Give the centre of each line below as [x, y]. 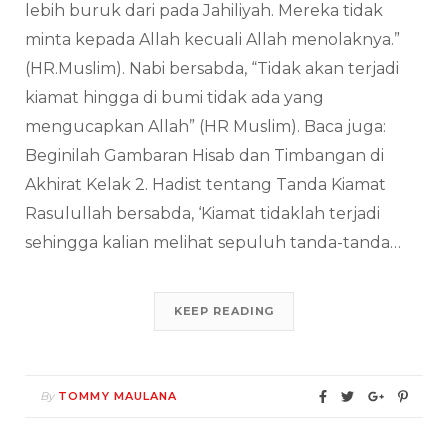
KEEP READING [224, 310]
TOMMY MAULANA [118, 395]
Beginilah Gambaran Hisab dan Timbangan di [204, 155]
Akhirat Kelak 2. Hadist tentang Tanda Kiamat [205, 184]
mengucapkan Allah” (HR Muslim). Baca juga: [205, 126]
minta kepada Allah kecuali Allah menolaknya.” [212, 39]
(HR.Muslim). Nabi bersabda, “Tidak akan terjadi [212, 68]
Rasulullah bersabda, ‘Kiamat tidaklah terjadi [202, 213]
